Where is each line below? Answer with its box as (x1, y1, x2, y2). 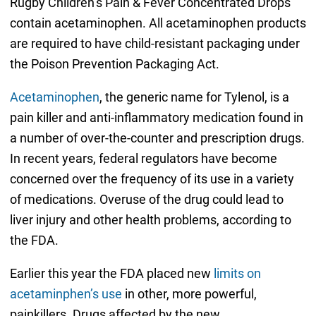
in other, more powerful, (121, 286, 257, 301)
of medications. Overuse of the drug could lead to (9, 191, 284, 207)
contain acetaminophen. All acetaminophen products (9, 15, 306, 30)
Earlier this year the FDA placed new (9, 265, 214, 281)
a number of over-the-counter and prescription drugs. (9, 130, 305, 145)
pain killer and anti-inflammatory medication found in (9, 109, 303, 125)
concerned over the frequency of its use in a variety (9, 171, 294, 186)
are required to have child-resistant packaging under (9, 35, 300, 51)
